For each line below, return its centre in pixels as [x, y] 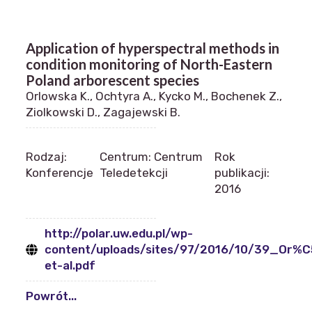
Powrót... [51, 296]
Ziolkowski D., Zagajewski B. [103, 112]
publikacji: [242, 173]
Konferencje [60, 173]
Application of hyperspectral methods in [153, 48]
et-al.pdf [70, 265]
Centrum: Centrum [151, 157]
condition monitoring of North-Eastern [149, 64]
